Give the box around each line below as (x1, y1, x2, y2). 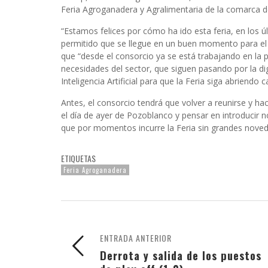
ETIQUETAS (61, 151, 96, 165)
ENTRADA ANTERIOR (100, 231, 172, 244)
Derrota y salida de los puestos (100, 246, 261, 263)
